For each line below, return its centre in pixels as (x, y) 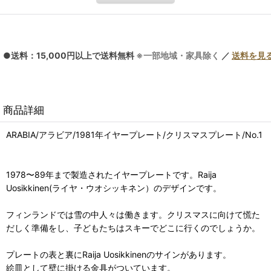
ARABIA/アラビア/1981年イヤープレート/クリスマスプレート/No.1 (134, 134)
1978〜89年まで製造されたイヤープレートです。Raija (111, 174)
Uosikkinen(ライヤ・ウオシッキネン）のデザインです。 (114, 188)
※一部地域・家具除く (178, 55)
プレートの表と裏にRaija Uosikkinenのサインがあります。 (119, 254)
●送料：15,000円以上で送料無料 (70, 55)
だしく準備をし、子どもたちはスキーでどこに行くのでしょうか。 (133, 227)
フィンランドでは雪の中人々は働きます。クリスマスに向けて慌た (133, 214)
